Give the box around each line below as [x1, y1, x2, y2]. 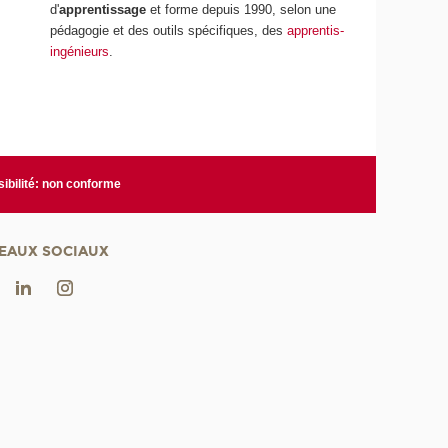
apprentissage [59, 2, 151, 18]
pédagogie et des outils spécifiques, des [50, 23, 288, 39]
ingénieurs [50, 44, 110, 60]
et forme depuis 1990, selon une [150, 2, 337, 18]
